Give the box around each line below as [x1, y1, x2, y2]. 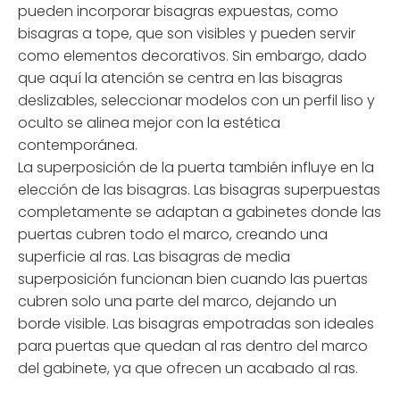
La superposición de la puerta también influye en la [18, 157, 374, 178]
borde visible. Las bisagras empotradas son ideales [18, 313, 374, 334]
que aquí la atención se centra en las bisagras [18, 68, 343, 88]
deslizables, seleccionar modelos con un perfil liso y [18, 90, 375, 111]
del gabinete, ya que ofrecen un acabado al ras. [18, 358, 358, 379]
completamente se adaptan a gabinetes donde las [18, 202, 381, 222]
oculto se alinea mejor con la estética [18, 112, 280, 133]
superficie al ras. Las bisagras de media [18, 246, 290, 267]
